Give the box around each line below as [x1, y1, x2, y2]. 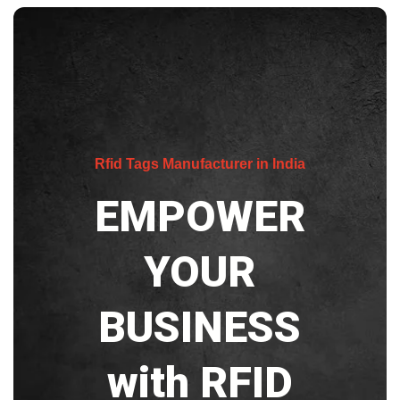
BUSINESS [98, 301, 302, 353]
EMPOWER [94, 190, 305, 242]
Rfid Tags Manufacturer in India [94, 155, 305, 171]
